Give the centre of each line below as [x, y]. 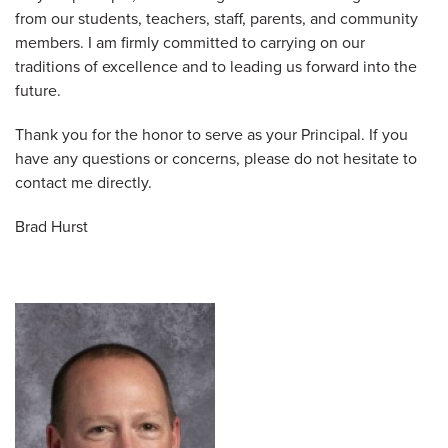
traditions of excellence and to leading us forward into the [216, 66]
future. [40, 90]
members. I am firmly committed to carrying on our [190, 42]
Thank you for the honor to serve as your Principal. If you [211, 134]
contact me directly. [85, 182]
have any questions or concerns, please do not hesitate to [216, 158]
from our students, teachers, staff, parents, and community [216, 18]
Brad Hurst [51, 226]
